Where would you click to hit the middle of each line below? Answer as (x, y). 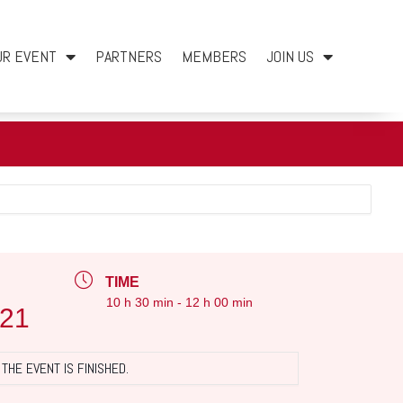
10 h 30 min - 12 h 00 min (179, 302)
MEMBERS (214, 56)
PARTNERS (129, 56)
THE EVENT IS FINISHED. (66, 368)
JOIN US (290, 56)
